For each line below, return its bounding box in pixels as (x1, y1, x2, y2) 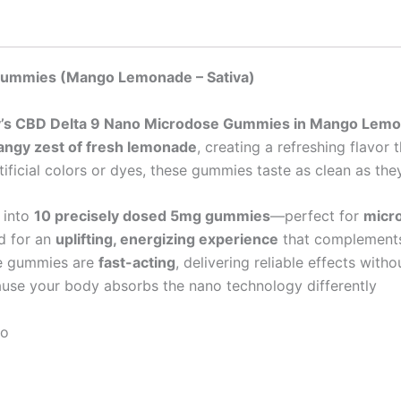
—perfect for (270, 207, 363, 226)
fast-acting (98, 253, 175, 272)
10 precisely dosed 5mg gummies (34, 207, 270, 226)
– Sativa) (192, 68, 255, 87)
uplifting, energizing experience (55, 230, 278, 249)
